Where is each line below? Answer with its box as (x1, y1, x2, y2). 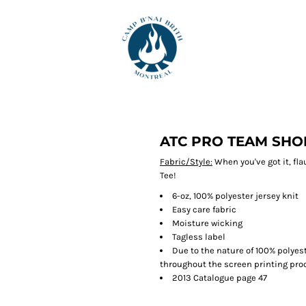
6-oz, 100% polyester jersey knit (172, 191, 298, 201)
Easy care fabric (172, 204, 236, 214)
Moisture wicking (172, 218, 242, 228)
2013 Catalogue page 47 (172, 273, 267, 283)
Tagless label (172, 232, 225, 242)
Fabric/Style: (160, 156, 212, 167)
